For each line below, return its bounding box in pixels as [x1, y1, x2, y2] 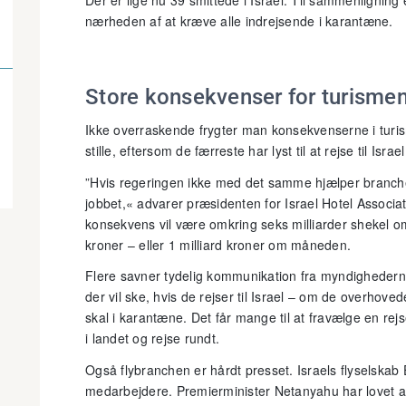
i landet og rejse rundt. [85, 329, 219, 347]
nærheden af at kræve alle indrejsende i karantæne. [85, 12, 393, 30]
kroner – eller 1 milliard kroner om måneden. [85, 235, 351, 254]
